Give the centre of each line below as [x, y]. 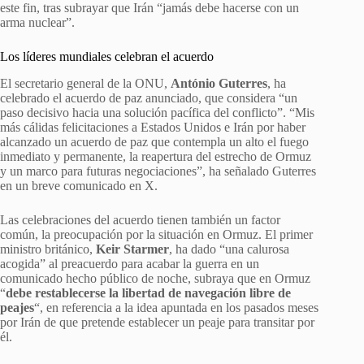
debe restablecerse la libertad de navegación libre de [148, 293]
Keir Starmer [132, 249]
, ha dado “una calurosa [229, 249]
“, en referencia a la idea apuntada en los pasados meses [176, 308]
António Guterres [219, 84]
